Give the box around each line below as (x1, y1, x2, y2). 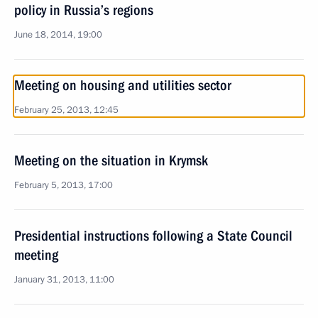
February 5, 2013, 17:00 (14, 179, 113, 192)
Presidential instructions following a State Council (14, 227, 292, 244)
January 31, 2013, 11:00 (14, 273, 114, 286)
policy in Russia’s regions (14, 1, 153, 18)
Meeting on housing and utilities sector (14, 77, 231, 94)
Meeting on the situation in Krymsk (14, 152, 208, 169)
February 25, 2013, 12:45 (14, 104, 119, 116)
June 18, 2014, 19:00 (14, 28, 102, 41)
